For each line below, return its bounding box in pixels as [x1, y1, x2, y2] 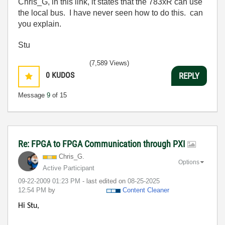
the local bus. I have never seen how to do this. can [18, 9, 203, 17]
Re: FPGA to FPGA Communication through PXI [18, 139, 187, 149]
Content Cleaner [123, 186, 169, 194]
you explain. [18, 20, 61, 28]
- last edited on [82, 177, 128, 185]
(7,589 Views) [89, 59, 129, 67]
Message [18, 91, 47, 99]
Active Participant [43, 164, 94, 172]
